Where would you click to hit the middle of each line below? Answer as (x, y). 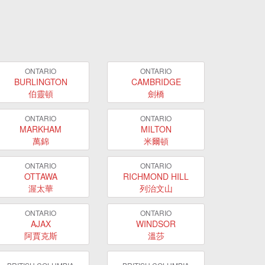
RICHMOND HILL (156, 176)
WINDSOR (156, 223)
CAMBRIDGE (156, 81)
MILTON (156, 129)
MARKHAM (41, 129)
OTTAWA (41, 176)
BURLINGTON (41, 81)
